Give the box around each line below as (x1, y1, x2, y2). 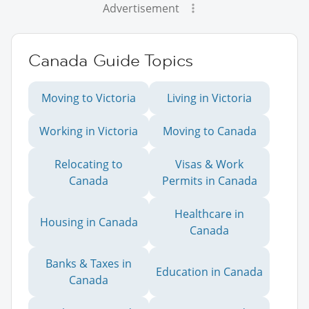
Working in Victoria (39, 123, 138, 139)
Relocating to (54, 157, 123, 172)
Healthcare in (175, 206, 244, 222)
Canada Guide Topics (28, 50, 194, 72)
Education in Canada (156, 264, 263, 280)
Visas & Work (175, 157, 243, 172)
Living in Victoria (167, 90, 252, 106)
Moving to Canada (162, 123, 257, 139)
